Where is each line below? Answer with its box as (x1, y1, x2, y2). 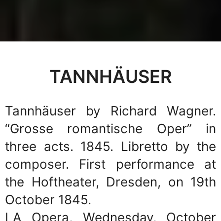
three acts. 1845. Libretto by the (5, 138, 216, 154)
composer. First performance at (5, 156, 216, 172)
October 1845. (5, 191, 91, 207)
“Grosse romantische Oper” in (5, 120, 216, 136)
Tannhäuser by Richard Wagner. (5, 103, 216, 118)
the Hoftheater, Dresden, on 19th (5, 174, 216, 189)
